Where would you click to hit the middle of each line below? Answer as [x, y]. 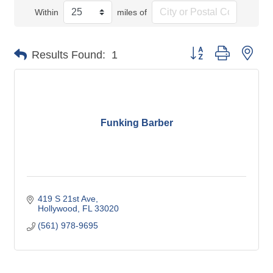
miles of [132, 12]
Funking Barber [136, 123]
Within [46, 12]
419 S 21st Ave [66, 199]
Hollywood [57, 208]
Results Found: [69, 55]
